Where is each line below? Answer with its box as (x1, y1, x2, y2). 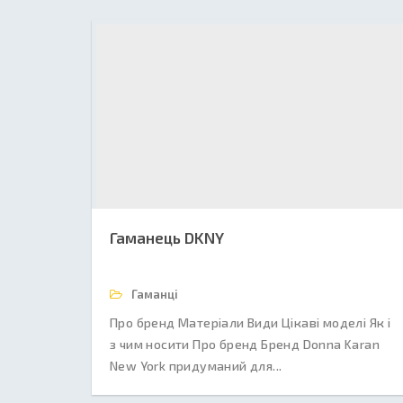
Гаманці (129, 287, 178, 301)
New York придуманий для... (110, 358, 282, 373)
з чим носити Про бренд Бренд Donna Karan (110, 336, 380, 352)
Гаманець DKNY (110, 228, 224, 246)
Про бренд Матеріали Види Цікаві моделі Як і (110, 315, 391, 330)
